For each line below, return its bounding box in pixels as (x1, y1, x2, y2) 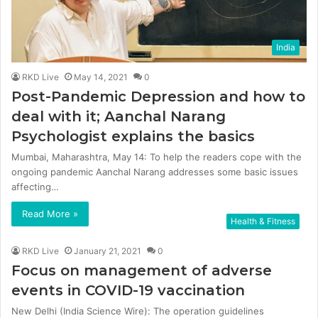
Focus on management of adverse (11, 261, 272, 279)
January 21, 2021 (74, 245, 141, 256)
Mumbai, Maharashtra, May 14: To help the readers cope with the (11, 150, 302, 163)
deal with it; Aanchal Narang (11, 107, 226, 125)
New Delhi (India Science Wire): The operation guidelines (11, 305, 264, 317)
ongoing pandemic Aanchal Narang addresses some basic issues (11, 165, 298, 177)
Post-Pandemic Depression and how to (11, 87, 305, 105)
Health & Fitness (231, 215, 295, 226)
